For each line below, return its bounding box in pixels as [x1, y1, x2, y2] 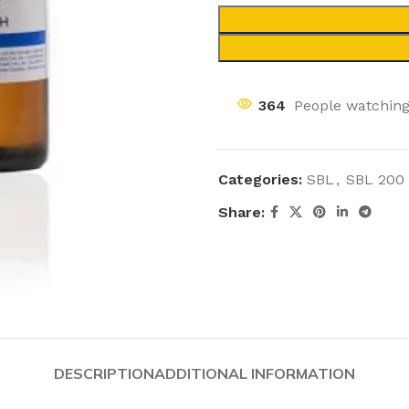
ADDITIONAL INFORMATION [154, 364, 355, 383]
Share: [218, 204, 265, 221]
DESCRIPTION [54, 364, 154, 383]
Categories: [218, 171, 302, 188]
